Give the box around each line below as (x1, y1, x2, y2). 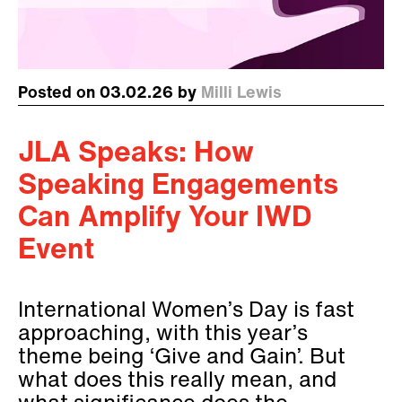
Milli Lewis (201, 85, 282, 103)
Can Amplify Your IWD (18, 205, 311, 234)
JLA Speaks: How (18, 140, 254, 170)
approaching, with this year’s (18, 324, 308, 346)
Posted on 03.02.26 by (18, 85, 201, 103)
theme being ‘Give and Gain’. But (18, 347, 345, 370)
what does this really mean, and (18, 371, 336, 393)
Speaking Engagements (18, 172, 338, 202)
